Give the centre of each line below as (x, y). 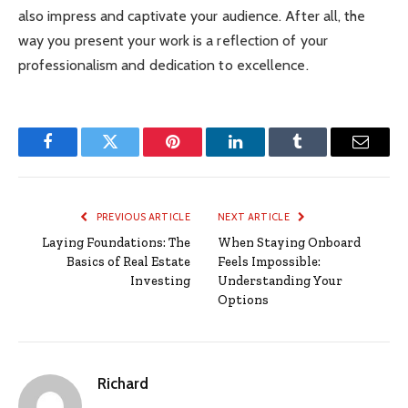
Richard (123, 383)
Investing (160, 280)
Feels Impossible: (269, 261)
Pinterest (200, 155)
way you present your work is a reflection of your (173, 40)
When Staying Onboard (289, 242)
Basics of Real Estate (128, 261)
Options (243, 300)
